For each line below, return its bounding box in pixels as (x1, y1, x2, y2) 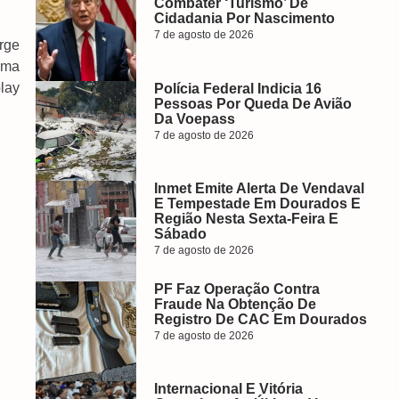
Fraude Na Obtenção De (153, 296, 316, 312)
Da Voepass (153, 110, 235, 126)
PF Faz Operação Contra (153, 281, 320, 297)
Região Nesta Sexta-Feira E (153, 211, 338, 226)
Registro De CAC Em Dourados (153, 311, 367, 327)
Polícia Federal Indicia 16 (153, 80, 322, 96)
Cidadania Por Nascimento (153, 11, 335, 26)
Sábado (153, 226, 207, 241)
